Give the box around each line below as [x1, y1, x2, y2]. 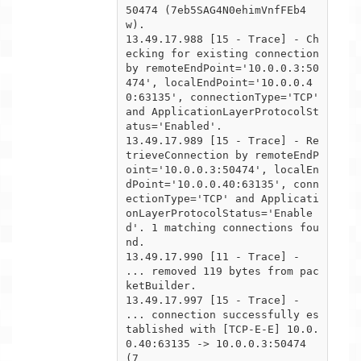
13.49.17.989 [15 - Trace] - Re [126, 134, 319, 147]
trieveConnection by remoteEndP [126, 148, 319, 161]
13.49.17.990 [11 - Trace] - [126, 250, 300, 263]
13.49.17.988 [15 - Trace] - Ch [126, 32, 319, 45]
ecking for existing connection [126, 47, 319, 60]
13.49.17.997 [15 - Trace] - [126, 293, 300, 306]
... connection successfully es [126, 308, 319, 321]
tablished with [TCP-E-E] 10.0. [126, 322, 319, 335]
